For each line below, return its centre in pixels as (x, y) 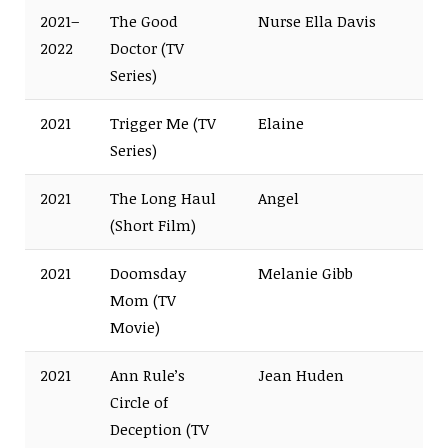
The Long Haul (163, 197)
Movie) (135, 326)
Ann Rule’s (147, 374)
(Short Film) (153, 224)
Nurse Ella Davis (317, 20)
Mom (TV (143, 299)
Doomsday (148, 272)
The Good (144, 20)
